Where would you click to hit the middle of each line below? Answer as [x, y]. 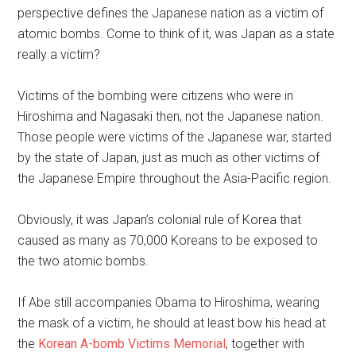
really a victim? [59, 54]
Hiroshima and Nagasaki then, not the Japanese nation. [171, 116]
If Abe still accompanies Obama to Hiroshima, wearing [169, 302]
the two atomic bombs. [83, 261]
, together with [265, 344]
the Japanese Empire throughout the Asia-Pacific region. [175, 178]
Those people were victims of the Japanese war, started [175, 137]
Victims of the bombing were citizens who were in [156, 96]
